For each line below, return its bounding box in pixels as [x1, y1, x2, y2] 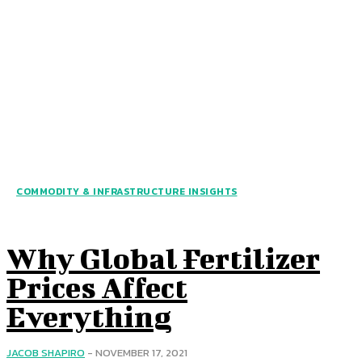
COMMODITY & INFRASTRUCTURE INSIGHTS [16, 184, 238, 200]
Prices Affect [6, 270, 187, 305]
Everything [6, 299, 171, 334]
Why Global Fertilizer [6, 241, 320, 276]
